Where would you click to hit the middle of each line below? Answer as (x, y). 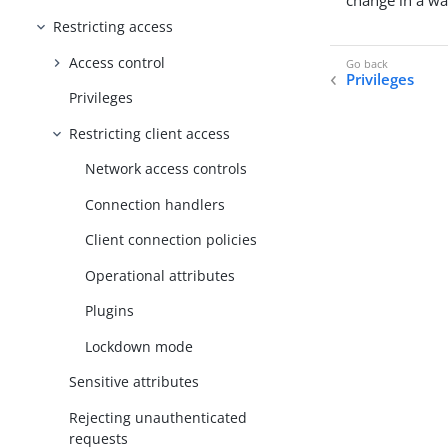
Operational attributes (160, 275)
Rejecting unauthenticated (158, 417)
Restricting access (113, 27)
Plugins (110, 311)
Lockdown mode (139, 346)
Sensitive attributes (134, 382)
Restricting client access (150, 133)
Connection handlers (155, 204)
